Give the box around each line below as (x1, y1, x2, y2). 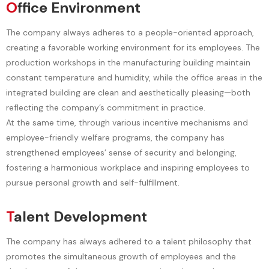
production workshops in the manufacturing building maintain (6, 56, 250, 68)
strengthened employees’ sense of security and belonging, (6, 147, 237, 158)
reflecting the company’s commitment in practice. (6, 101, 205, 113)
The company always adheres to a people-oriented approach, (6, 26, 254, 38)
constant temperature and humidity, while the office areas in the (6, 71, 262, 83)
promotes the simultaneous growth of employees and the (6, 250, 236, 262)
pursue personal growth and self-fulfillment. (6, 177, 180, 188)
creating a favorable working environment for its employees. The (6, 41, 260, 53)
